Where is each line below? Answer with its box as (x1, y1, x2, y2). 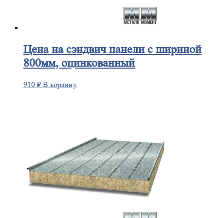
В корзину (43, 79, 77, 89)
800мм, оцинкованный (23, 56, 135, 70)
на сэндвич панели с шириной (49, 42, 201, 56)
